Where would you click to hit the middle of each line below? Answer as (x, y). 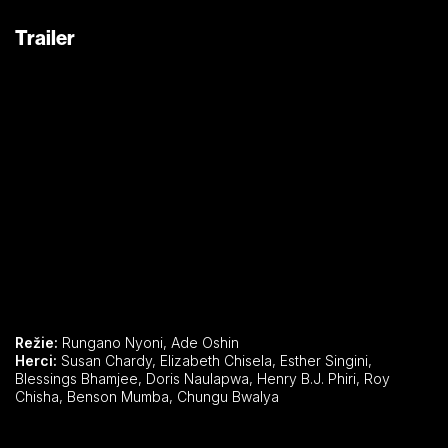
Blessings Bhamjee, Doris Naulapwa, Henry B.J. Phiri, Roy (80, 378)
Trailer (45, 37)
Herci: (36, 360)
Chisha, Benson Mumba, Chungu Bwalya (228, 396)
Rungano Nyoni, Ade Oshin (148, 342)
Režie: (36, 342)
